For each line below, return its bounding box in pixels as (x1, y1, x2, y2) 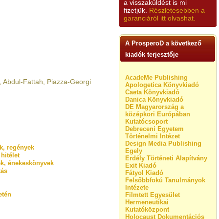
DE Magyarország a (125, 103, 184, 110)
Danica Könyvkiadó (125, 96, 183, 103)
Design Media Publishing (125, 140, 201, 147)
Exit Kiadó (125, 162, 156, 169)
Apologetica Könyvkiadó (125, 81, 199, 88)
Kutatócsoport (125, 118, 168, 125)
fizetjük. (124, 6, 149, 14)
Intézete (125, 184, 149, 191)
